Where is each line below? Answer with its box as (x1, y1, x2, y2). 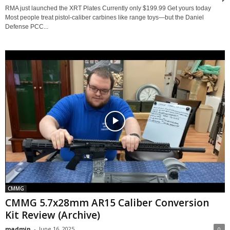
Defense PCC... (5, 23, 48, 31)
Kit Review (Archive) (5, 208, 100, 222)
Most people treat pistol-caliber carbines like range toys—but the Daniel (5, 14, 204, 22)
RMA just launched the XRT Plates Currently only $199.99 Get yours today (5, 5, 211, 12)
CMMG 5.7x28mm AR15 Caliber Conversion (5, 196, 209, 209)
